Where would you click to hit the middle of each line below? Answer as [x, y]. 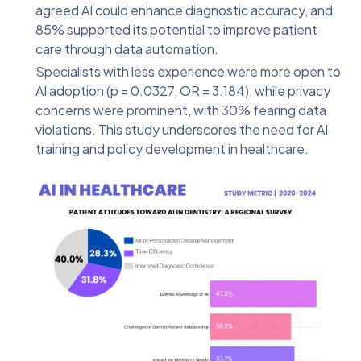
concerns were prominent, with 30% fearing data [181, 110]
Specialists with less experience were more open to [188, 72]
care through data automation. [128, 49]
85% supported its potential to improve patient [176, 30]
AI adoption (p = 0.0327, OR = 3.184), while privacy [183, 91]
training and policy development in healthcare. [172, 149]
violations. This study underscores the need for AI [182, 130]
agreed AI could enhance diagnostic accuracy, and [184, 10]
